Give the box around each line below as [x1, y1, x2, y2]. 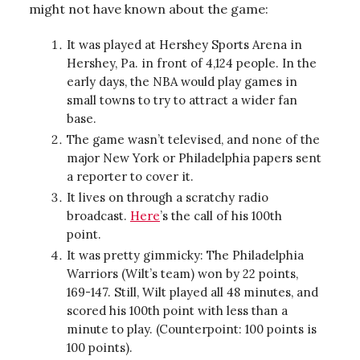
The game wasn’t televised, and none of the [67, 131, 320, 147]
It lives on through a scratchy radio [67, 189, 268, 205]
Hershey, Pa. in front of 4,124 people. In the [67, 55, 317, 71]
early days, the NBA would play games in [67, 73, 297, 89]
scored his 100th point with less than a [67, 302, 288, 318]
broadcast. [67, 207, 130, 223]
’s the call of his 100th [160, 207, 282, 223]
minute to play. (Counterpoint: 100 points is [67, 321, 317, 337]
